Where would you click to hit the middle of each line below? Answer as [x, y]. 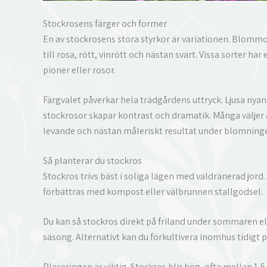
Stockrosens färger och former [105, 23]
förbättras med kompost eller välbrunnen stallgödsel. [153, 191]
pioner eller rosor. [79, 70]
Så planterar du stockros [92, 160]
